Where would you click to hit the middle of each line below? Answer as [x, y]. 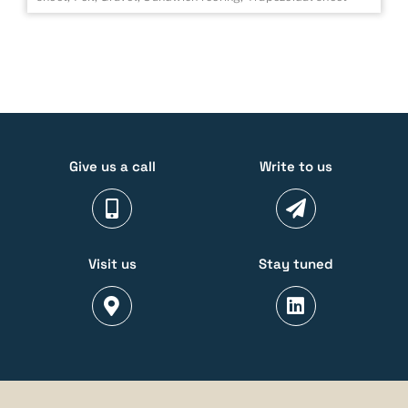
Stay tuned [296, 264]
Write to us [296, 167]
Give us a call [112, 167]
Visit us [112, 264]
